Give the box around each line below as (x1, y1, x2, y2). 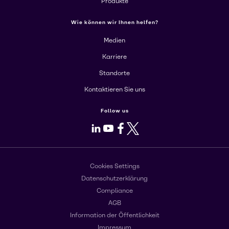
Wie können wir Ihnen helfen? (71, 19, 158, 26)
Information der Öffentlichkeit (70, 211, 159, 219)
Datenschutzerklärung (81, 174, 148, 182)
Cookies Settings (89, 162, 140, 170)
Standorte (99, 70, 130, 77)
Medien (104, 37, 125, 44)
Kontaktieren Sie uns (84, 86, 145, 94)
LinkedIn (96, 123, 129, 133)
